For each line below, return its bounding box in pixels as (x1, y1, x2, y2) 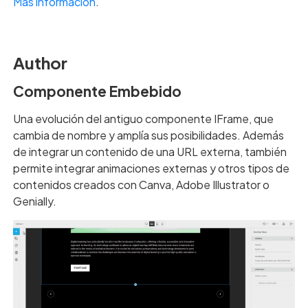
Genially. (12, 194, 56, 209)
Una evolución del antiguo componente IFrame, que (12, 111, 274, 126)
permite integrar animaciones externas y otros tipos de (12, 161, 289, 176)
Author (12, 52, 67, 74)
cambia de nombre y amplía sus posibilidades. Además (12, 128, 284, 143)
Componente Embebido (12, 82, 181, 101)
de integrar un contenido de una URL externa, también (12, 144, 287, 159)
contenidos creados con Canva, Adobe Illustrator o (12, 177, 269, 192)
